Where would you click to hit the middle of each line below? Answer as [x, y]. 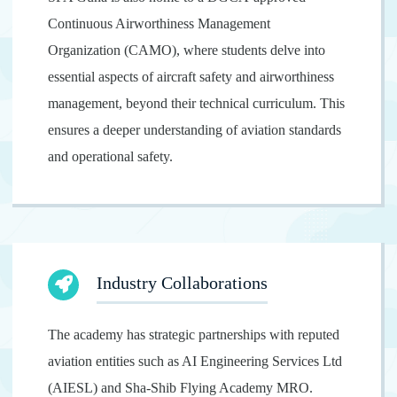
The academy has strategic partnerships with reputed [194, 334]
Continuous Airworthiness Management [160, 23]
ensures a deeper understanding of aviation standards [195, 129]
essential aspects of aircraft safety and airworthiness [191, 76]
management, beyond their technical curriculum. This [197, 103]
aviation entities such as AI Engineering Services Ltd [195, 361]
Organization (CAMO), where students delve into [187, 50]
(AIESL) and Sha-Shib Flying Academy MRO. [181, 387]
